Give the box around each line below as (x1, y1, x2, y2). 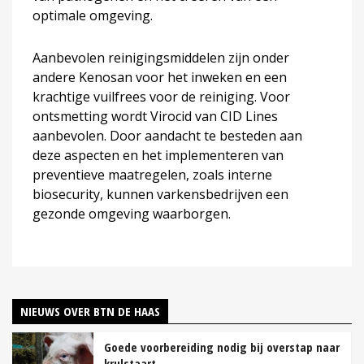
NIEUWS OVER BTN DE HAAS (20, 302, 160, 319)
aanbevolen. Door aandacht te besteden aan (32, 126, 302, 145)
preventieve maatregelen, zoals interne (32, 165, 272, 184)
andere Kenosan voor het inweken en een (32, 67, 287, 86)
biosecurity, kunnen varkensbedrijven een (32, 184, 288, 203)
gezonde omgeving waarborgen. (32, 204, 231, 223)
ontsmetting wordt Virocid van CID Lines (32, 106, 278, 125)
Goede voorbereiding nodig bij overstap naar (104, 338, 340, 355)
